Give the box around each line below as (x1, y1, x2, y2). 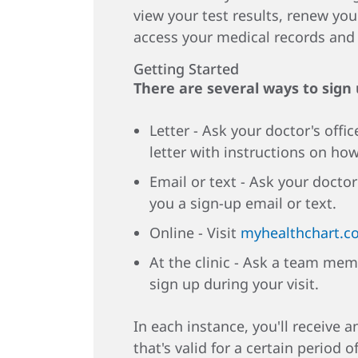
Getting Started (133, 59, 239, 78)
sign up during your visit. (149, 274, 319, 293)
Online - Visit (149, 223, 241, 242)
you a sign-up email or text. (149, 193, 336, 213)
